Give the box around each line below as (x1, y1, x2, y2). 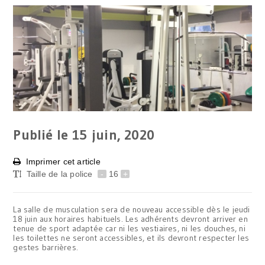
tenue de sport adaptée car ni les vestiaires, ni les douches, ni (13, 222, 245, 234)
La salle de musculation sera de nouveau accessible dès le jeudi (13, 203, 250, 215)
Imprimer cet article (25, 156, 101, 166)
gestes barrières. (13, 241, 78, 253)
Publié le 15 (13, 126, 87, 143)
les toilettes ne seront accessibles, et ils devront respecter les (13, 232, 250, 243)
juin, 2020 (91, 126, 155, 143)
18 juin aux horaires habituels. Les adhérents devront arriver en (13, 213, 248, 224)
